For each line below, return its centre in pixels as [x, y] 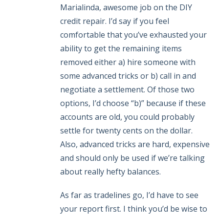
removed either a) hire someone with [128, 62]
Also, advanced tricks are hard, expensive [135, 144]
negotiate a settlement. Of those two [127, 90]
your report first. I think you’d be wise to [134, 209]
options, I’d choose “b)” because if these [133, 103]
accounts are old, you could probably [127, 117]
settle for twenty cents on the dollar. [126, 131]
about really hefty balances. [110, 172]
